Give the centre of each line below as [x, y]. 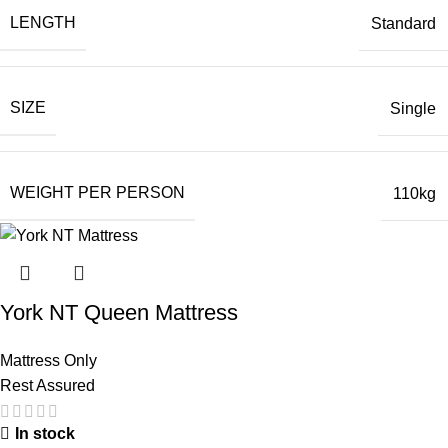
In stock [45, 433]
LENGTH [43, 23]
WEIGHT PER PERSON [97, 193]
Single [413, 108]
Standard [403, 23]
